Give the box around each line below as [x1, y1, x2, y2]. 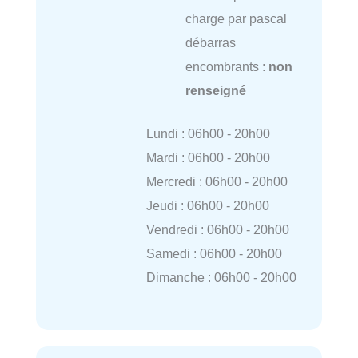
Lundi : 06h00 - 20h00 [145, 126, 270, 141]
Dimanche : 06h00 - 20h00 [145, 270, 296, 285]
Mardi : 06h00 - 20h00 [145, 150, 270, 165]
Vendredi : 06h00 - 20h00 [145, 222, 289, 237]
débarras [185, 34, 236, 50]
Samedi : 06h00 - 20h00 [145, 246, 282, 261]
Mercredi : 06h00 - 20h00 [145, 174, 288, 189]
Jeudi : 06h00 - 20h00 [145, 198, 269, 213]
